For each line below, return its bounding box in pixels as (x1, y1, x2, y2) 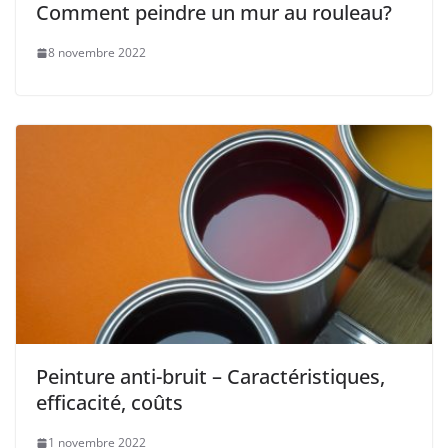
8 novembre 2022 (48, 44, 146, 62)
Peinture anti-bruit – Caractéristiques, (36, 363, 385, 391)
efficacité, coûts (36, 389, 183, 417)
